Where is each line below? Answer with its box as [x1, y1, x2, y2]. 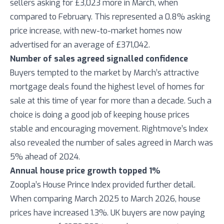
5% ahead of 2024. [10, 151, 80, 162]
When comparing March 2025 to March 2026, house [10, 193, 200, 204]
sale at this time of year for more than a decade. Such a [10, 95, 211, 106]
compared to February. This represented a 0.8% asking [10, 11, 210, 22]
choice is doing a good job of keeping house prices [10, 109, 189, 120]
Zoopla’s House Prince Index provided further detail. [10, 179, 195, 190]
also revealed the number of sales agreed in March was [10, 137, 213, 148]
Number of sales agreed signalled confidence [10, 53, 188, 64]
